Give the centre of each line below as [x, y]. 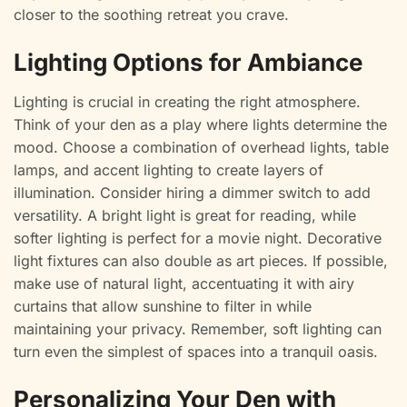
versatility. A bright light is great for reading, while [185, 216]
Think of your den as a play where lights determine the [200, 125]
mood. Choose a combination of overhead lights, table [201, 148]
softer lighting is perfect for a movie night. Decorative [198, 238]
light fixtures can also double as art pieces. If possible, [201, 261]
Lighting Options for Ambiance [188, 63]
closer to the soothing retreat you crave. [151, 15]
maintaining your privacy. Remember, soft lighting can [198, 329]
